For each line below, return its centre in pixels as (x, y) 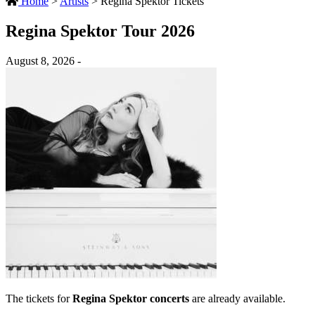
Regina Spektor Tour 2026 (100, 31)
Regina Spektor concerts (131, 298)
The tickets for (39, 298)
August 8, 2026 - (43, 60)
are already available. (237, 298)
